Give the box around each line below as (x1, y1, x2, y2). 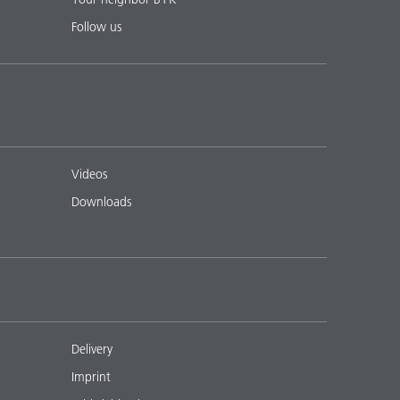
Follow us (71, 18, 121, 35)
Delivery (71, 340, 112, 357)
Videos (71, 165, 107, 182)
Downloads (71, 193, 131, 210)
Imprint (71, 368, 111, 385)
